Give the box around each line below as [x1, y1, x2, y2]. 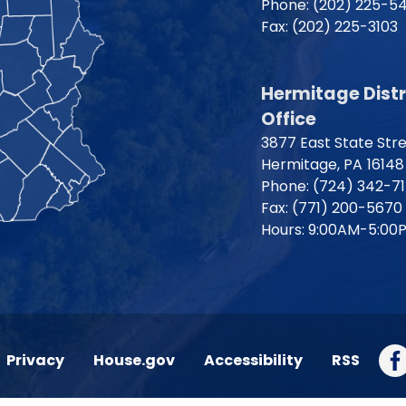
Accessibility [204, 350, 303, 371]
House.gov [93, 350, 175, 371]
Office [261, 107, 316, 131]
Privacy [6, 350, 64, 371]
